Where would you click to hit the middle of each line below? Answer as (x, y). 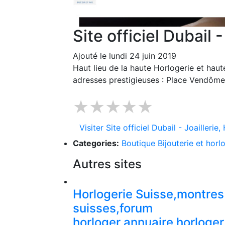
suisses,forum (113, 208)
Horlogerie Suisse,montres (148, 194)
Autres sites (107, 164)
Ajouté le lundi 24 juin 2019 (125, 56)
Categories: (96, 143)
